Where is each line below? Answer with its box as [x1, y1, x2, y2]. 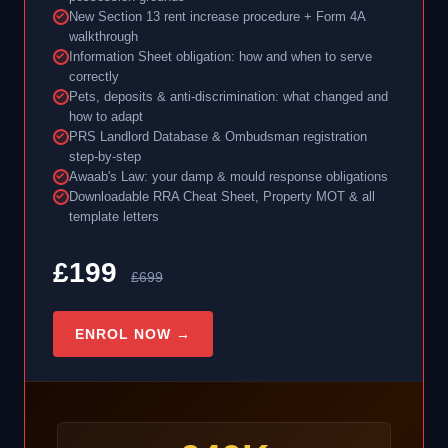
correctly [69, 68, 119, 84]
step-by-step [69, 148, 141, 164]
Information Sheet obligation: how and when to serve [69, 48, 372, 64]
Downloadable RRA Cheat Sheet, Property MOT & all [69, 188, 375, 204]
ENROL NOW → [75, 325, 191, 342]
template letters [69, 208, 159, 224]
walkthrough [69, 28, 138, 44]
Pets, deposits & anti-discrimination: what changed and [69, 88, 388, 104]
